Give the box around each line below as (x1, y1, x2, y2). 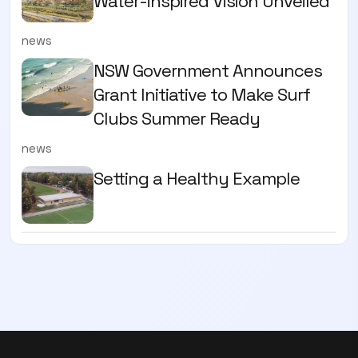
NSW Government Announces (93, 58, 322, 82)
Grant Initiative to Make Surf (93, 82, 310, 105)
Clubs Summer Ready (93, 106, 260, 129)
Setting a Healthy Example (93, 166, 300, 189)
